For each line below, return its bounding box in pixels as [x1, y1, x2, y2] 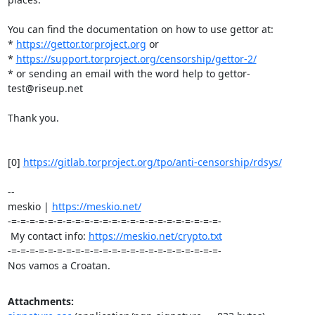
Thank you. [7, 111, 59, 124]
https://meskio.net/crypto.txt [88, 229, 222, 243]
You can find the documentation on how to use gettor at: [7, 22, 274, 36]
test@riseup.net [7, 82, 83, 95]
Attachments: [7, 295, 74, 308]
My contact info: [10, 229, 89, 243]
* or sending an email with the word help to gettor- [7, 67, 250, 80]
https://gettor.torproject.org [15, 37, 146, 51]
